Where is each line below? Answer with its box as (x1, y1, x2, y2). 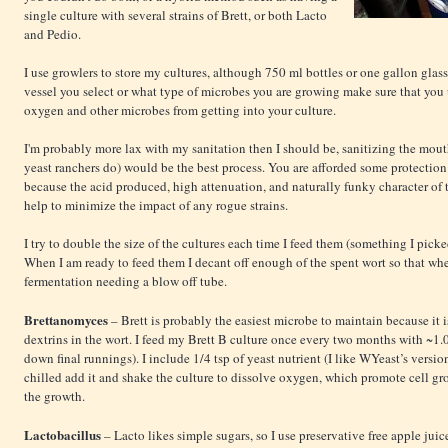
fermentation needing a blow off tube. (24, 272, 227, 291)
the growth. (24, 387, 85, 406)
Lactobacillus (24, 425, 101, 445)
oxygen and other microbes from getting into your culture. (24, 101, 336, 120)
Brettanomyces (24, 310, 108, 330)
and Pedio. (24, 25, 81, 44)
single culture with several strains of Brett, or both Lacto (24, 6, 327, 25)
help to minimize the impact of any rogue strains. (24, 196, 288, 215)
